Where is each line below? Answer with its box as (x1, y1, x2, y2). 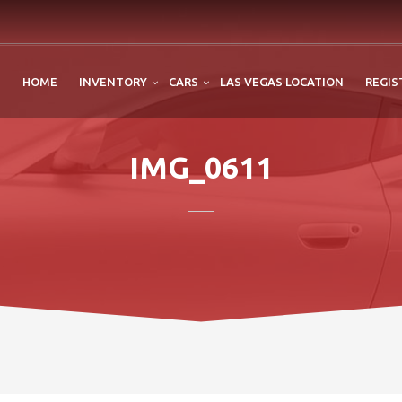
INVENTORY (79, 75, 147, 88)
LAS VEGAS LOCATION (220, 75, 344, 88)
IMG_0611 (129, 150, 273, 184)
